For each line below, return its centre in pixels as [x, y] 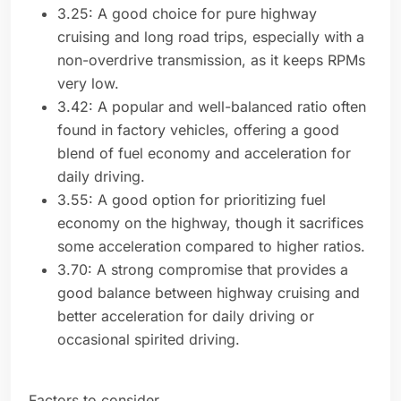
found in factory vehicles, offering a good [198, 130]
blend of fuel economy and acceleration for [204, 154]
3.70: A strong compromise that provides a [203, 270]
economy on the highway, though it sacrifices [210, 223]
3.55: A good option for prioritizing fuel [192, 200]
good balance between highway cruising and [209, 293]
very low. [90, 84]
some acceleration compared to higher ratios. [213, 247]
